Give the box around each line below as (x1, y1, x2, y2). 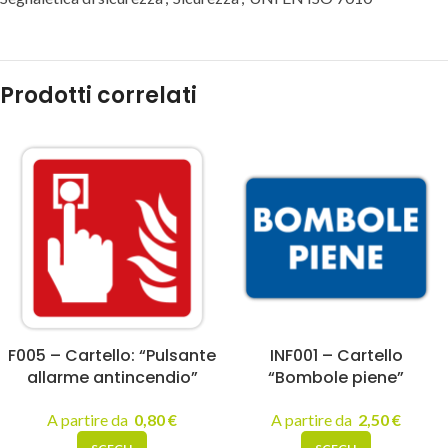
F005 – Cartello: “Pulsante (8, 344, 216, 367)
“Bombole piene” (268, 366, 404, 389)
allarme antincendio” (26, 366, 198, 389)
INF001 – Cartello (269, 344, 403, 367)
